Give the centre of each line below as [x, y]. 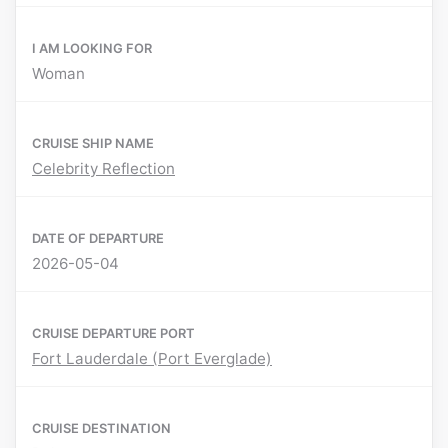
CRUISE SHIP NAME [93, 143]
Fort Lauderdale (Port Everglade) [152, 359]
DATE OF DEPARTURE [98, 238]
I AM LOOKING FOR [92, 48]
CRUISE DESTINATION [101, 428]
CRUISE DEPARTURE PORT [113, 333]
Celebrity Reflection [103, 169]
